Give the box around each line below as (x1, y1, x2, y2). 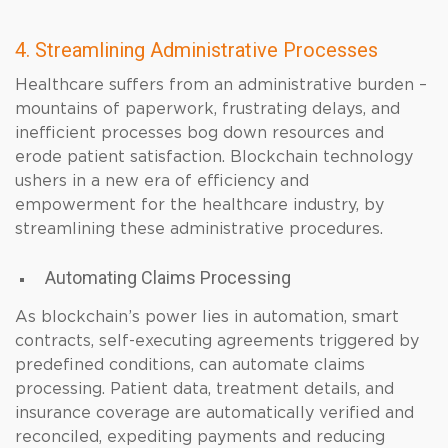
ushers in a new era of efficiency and (15, 173, 309, 189)
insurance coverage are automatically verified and (15, 405, 414, 421)
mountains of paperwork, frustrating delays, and (15, 101, 400, 117)
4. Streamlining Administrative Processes (15, 38, 378, 62)
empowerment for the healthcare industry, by (15, 197, 384, 213)
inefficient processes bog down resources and (15, 125, 384, 141)
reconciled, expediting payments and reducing (15, 429, 385, 445)
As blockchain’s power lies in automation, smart (15, 309, 399, 325)
